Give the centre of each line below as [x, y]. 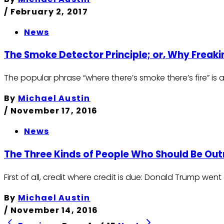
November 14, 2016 [54, 210]
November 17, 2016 [54, 111]
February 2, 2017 [49, 11]
